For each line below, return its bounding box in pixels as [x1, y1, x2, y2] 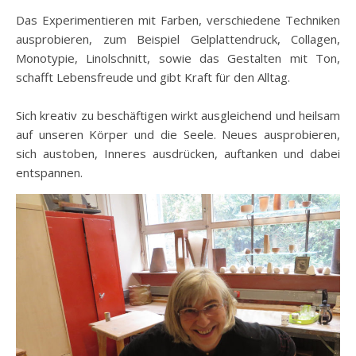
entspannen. [16, 164, 83, 180]
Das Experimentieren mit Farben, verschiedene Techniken [16, 12, 340, 28]
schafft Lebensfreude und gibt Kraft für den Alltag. [16, 69, 290, 85]
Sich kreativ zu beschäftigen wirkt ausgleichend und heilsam [16, 107, 340, 123]
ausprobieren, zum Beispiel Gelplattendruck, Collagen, [16, 31, 340, 47]
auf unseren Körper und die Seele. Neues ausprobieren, [16, 126, 340, 142]
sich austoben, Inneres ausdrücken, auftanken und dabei [16, 145, 340, 161]
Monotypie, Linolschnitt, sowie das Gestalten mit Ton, [16, 50, 340, 66]
